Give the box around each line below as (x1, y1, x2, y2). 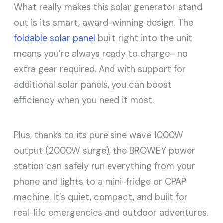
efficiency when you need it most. (14, 94, 154, 107)
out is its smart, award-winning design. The (14, 17, 194, 29)
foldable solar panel (14, 32, 96, 45)
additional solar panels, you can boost (14, 79, 172, 91)
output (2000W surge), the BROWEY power (14, 145, 196, 157)
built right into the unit (95, 32, 193, 45)
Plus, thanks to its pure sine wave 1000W (14, 129, 184, 142)
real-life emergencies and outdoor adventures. (14, 207, 209, 219)
